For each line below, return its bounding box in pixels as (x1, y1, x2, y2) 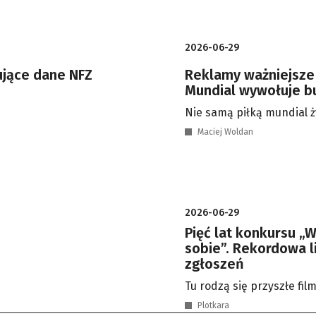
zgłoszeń (185, 255, 244, 272)
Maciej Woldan (197, 127, 253, 137)
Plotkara (197, 300, 229, 310)
